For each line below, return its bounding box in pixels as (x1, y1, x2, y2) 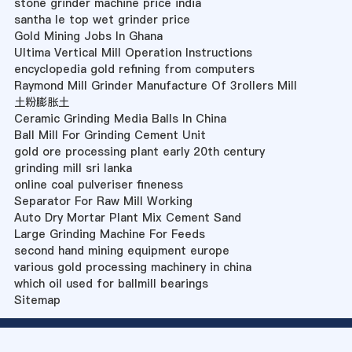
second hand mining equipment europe (13, 243, 229, 259)
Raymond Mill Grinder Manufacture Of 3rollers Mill (13, 78, 297, 94)
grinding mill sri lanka (13, 160, 132, 177)
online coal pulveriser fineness (13, 177, 183, 193)
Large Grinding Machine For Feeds (13, 226, 205, 243)
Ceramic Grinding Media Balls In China (13, 111, 226, 127)
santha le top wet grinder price (13, 12, 190, 28)
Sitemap (13, 292, 60, 309)
